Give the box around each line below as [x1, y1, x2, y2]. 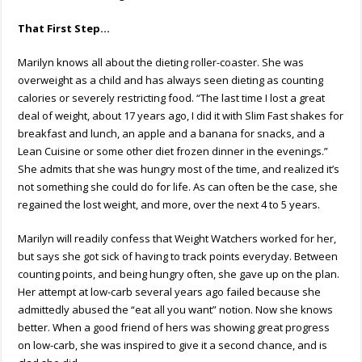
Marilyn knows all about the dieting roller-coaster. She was [18, 54, 305, 69]
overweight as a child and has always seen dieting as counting [18, 72, 324, 87]
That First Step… [18, 20, 111, 36]
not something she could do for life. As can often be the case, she [18, 179, 339, 194]
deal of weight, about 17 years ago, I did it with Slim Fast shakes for [18, 107, 344, 123]
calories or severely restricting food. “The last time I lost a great [18, 90, 326, 105]
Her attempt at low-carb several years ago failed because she [18, 284, 322, 299]
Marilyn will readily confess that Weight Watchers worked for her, [18, 230, 337, 246]
